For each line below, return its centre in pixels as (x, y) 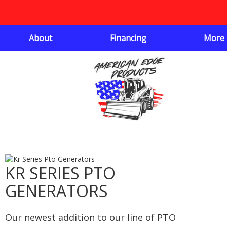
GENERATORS (56, 191)
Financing (128, 38)
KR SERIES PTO (60, 173)
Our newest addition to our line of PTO (90, 217)
